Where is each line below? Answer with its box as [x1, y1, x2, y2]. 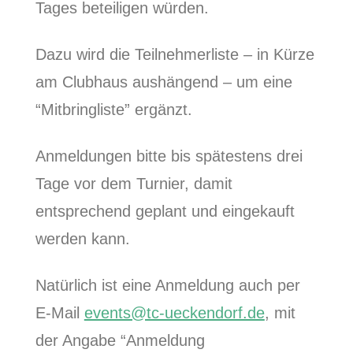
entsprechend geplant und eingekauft [35, 203, 295, 221]
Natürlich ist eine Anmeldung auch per [35, 277, 300, 295]
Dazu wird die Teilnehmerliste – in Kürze [35, 46, 314, 64]
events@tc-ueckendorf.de [84, 304, 265, 322]
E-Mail [35, 304, 84, 322]
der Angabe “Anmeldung [35, 332, 205, 350]
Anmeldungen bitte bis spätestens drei [35, 147, 303, 165]
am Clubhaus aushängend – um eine [35, 73, 292, 91]
